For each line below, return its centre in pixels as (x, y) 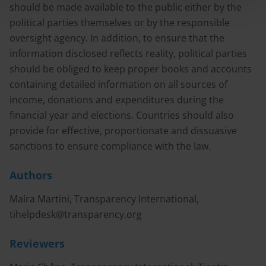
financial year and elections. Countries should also (122, 115)
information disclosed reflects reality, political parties (128, 53)
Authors (31, 175)
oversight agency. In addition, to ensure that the (117, 38)
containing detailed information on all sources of (118, 84)
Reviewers (37, 243)
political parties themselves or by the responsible (120, 23)
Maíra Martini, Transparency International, (104, 199)
